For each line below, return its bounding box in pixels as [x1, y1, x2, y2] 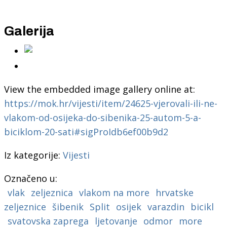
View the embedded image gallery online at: [4, 83, 195, 95]
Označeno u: [4, 172, 57, 184]
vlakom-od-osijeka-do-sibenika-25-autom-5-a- [4, 111, 201, 124]
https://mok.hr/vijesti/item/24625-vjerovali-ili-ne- [4, 97, 217, 109]
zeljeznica [30, 186, 73, 199]
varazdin [147, 200, 185, 213]
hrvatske [156, 186, 194, 199]
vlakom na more [79, 186, 150, 199]
